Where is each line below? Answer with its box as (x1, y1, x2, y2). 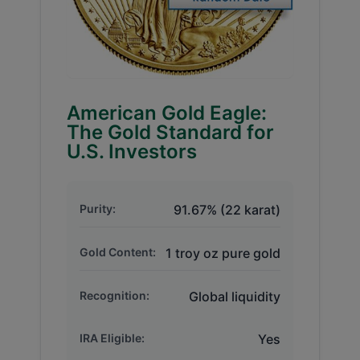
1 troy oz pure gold (166, 244, 280, 261)
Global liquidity (189, 288, 280, 305)
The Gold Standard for (67, 120, 274, 144)
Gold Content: (80, 244, 156, 259)
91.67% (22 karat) (174, 201, 280, 218)
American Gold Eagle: (67, 100, 267, 125)
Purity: (80, 201, 116, 215)
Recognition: (80, 288, 149, 302)
